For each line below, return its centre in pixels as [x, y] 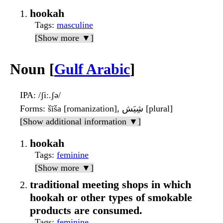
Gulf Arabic [92, 69]
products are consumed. [86, 211]
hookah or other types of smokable [111, 198]
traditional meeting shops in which [111, 185]
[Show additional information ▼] [80, 122]
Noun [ [32, 69]
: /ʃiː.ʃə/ [47, 95]
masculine [75, 25]
